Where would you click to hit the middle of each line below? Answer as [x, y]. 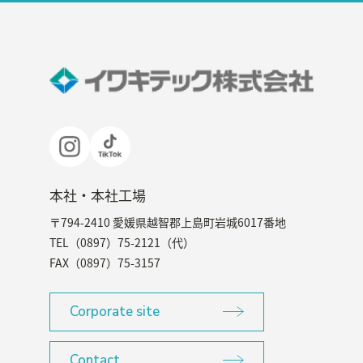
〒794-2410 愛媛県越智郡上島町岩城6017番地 [168, 222]
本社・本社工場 [98, 194]
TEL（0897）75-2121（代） [122, 242]
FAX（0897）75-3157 [105, 262]
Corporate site [115, 312]
